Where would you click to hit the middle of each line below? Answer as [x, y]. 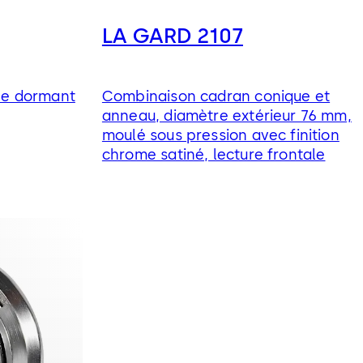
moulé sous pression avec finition [220, 136]
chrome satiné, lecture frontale [214, 155]
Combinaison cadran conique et [216, 97]
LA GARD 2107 [172, 35]
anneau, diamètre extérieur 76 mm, [226, 116]
